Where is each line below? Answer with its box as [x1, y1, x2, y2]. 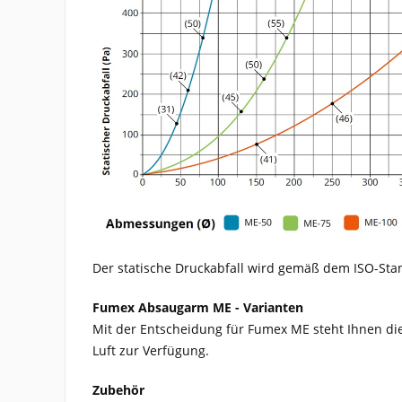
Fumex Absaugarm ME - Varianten [92, 298, 303, 316]
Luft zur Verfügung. [92, 341, 209, 359]
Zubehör [92, 380, 144, 398]
